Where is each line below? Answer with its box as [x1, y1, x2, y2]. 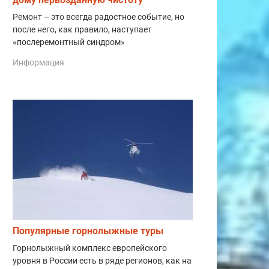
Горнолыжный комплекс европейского [13, 243, 167, 253]
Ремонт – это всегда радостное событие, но [13, 12, 184, 23]
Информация [13, 57, 64, 67]
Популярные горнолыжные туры [13, 225, 163, 237]
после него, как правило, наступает [13, 25, 152, 35]
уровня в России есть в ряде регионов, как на [13, 255, 192, 266]
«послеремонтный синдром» [13, 37, 125, 48]
